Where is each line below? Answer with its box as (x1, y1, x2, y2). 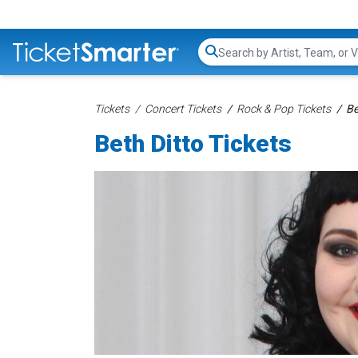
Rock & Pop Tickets (237, 102, 331, 115)
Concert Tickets (145, 102, 221, 115)
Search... (217, 52, 263, 68)
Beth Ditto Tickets (94, 129, 292, 157)
